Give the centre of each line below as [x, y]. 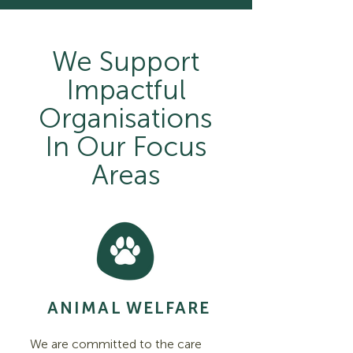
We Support [126, 61]
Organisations [126, 118]
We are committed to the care [116, 344]
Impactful [126, 90]
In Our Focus [126, 147]
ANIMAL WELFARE [129, 308]
